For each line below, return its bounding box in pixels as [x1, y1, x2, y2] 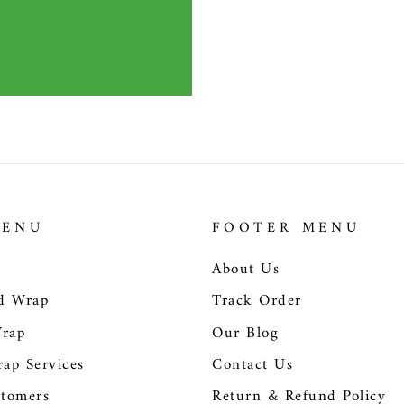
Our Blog [212, 319, 279, 347]
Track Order [212, 288, 302, 316]
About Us [212, 256, 280, 283]
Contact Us [212, 351, 293, 379]
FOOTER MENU [212, 216, 361, 241]
